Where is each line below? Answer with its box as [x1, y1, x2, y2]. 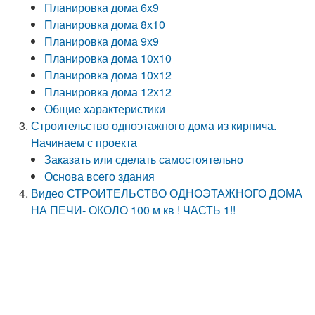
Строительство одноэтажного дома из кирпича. [31, 117, 277, 134]
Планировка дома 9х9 [44, 33, 160, 49]
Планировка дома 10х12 [44, 67, 172, 83]
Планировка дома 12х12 [44, 84, 172, 100]
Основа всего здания [44, 168, 155, 184]
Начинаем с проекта [31, 134, 138, 150]
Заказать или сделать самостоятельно [44, 151, 244, 167]
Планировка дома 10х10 [44, 50, 172, 66]
